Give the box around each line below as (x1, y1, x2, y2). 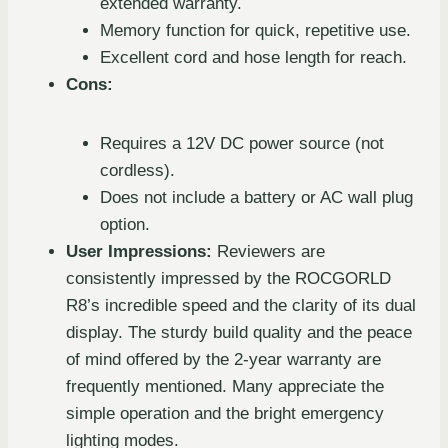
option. (100, 215, 150, 235)
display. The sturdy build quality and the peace (66, 323, 412, 343)
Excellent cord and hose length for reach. (100, 48, 407, 68)
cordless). (100, 161, 175, 181)
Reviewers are (212, 242, 325, 262)
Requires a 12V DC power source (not (100, 134, 384, 154)
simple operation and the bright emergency (66, 404, 384, 424)
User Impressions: (66, 242, 212, 262)
